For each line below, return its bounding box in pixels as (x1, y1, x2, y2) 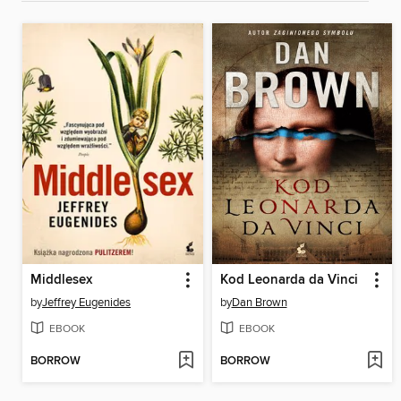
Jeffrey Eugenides (42, 294, 131, 310)
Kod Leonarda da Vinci (219, 271, 358, 288)
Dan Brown (231, 294, 287, 310)
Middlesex (30, 271, 92, 288)
